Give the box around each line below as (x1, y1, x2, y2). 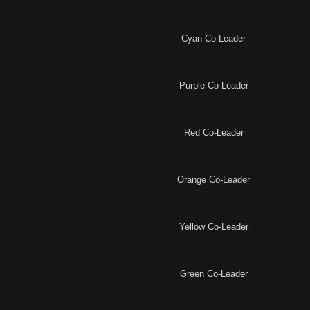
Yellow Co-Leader (179, 221, 248, 232)
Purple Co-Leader (179, 80, 248, 91)
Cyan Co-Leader (181, 33, 246, 44)
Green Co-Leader (179, 268, 248, 280)
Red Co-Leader (183, 127, 244, 138)
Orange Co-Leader (177, 174, 250, 185)
